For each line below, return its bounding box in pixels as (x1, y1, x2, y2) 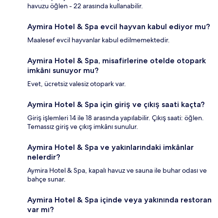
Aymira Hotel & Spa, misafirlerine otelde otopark (27, 55, 206, 65)
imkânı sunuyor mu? (27, 65, 99, 75)
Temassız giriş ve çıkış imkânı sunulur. (27, 122, 138, 131)
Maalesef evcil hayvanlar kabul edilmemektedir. (27, 35, 170, 44)
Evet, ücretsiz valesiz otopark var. (27, 79, 126, 88)
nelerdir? (27, 152, 60, 162)
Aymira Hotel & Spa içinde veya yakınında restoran (27, 195, 212, 204)
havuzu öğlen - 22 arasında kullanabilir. (27, 1, 143, 10)
